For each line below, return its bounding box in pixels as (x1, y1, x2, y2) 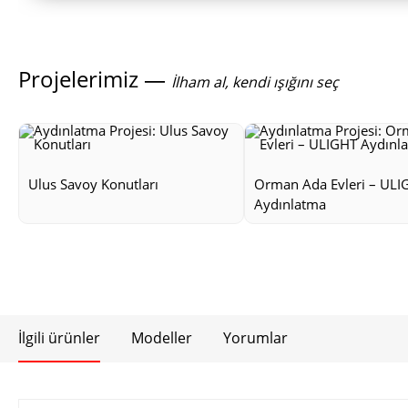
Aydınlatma (253, 195, 326, 213)
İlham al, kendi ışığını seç (171, 72, 339, 92)
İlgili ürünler (18, 328, 100, 348)
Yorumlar (223, 328, 288, 348)
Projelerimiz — (18, 64, 171, 94)
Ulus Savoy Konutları (28, 175, 158, 193)
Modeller (131, 328, 192, 348)
